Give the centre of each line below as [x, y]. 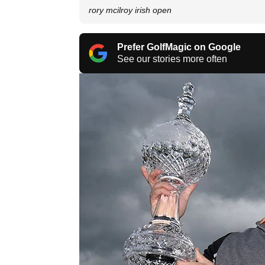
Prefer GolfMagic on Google [179, 47]
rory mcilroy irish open [130, 10]
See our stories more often [172, 59]
